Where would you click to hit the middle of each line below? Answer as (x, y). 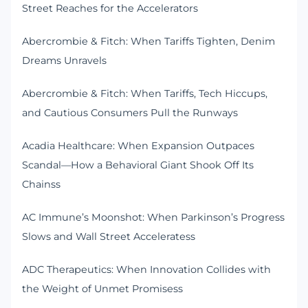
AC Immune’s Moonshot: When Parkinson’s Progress (153, 218)
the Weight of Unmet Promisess (102, 289)
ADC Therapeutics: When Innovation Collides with (146, 270)
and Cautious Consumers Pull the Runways (130, 113)
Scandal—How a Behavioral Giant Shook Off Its (138, 165)
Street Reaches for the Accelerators (110, 9)
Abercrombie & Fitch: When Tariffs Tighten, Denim (148, 42)
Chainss (41, 185)
